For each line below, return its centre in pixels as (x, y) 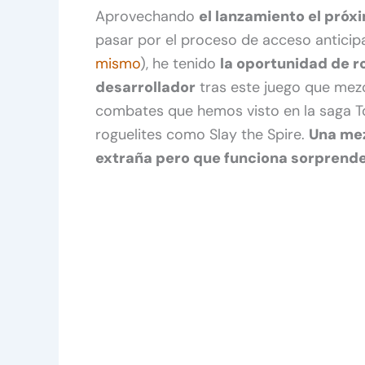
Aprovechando (147, 16)
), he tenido (180, 63)
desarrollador (145, 87)
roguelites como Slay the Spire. (202, 134)
